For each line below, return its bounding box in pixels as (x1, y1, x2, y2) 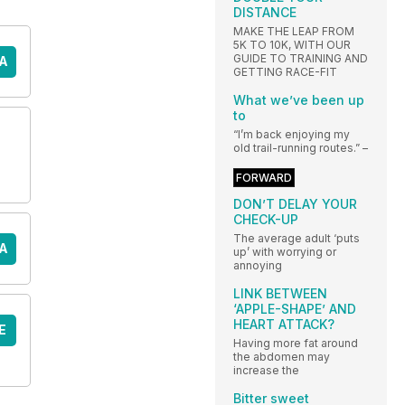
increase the (233, 363, 299, 377)
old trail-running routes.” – (233, 140, 368, 155)
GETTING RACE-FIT (233, 64, 337, 79)
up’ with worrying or (233, 244, 336, 259)
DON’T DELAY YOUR (233, 195, 357, 212)
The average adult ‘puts (233, 231, 360, 245)
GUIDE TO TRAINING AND (233, 51, 368, 65)
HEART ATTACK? (233, 316, 334, 332)
